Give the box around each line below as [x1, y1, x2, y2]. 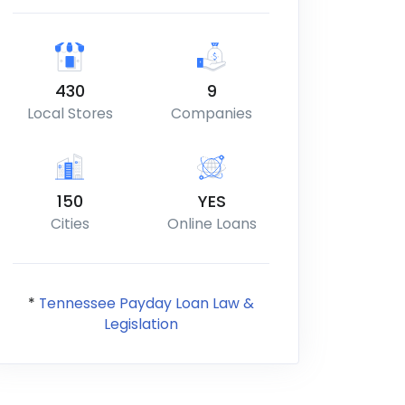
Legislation [103, 314, 178, 334]
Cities [50, 213, 89, 234]
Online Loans [166, 213, 257, 234]
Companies [171, 103, 253, 124]
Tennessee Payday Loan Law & [38, 293, 254, 314]
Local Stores [26, 103, 113, 124]
